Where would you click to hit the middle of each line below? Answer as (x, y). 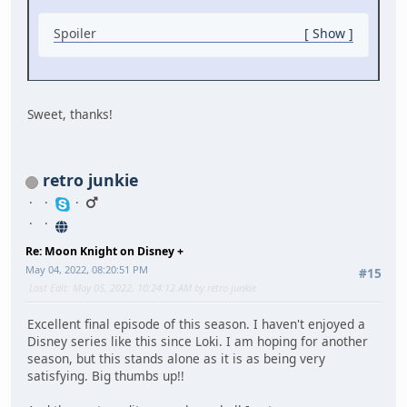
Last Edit (48, 288)
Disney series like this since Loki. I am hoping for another (198, 342)
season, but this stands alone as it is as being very (176, 359)
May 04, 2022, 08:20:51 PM (87, 270)
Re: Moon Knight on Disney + (104, 252)
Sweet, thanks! (70, 114)
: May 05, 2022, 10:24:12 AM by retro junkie (162, 288)
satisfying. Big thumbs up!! (106, 376)
